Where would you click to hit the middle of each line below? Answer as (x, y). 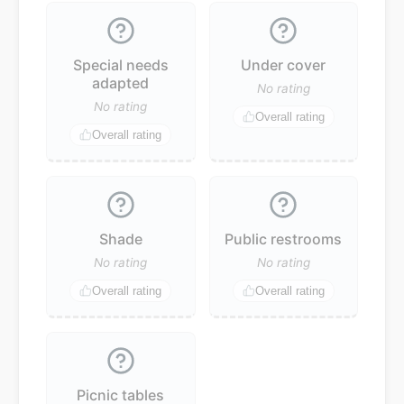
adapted (121, 83)
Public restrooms (284, 239)
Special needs (120, 64)
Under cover (284, 64)
